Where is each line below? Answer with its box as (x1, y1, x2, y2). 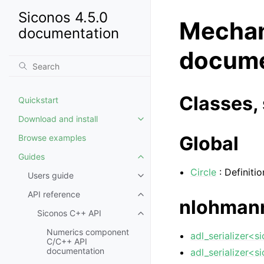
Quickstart (18, 95, 58, 105)
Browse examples (18, 133, 86, 143)
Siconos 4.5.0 (18, 9, 108, 26)
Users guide (28, 170, 74, 180)
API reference (28, 189, 80, 199)
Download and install (18, 114, 98, 124)
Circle (190, 166, 217, 178)
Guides (18, 151, 45, 161)
